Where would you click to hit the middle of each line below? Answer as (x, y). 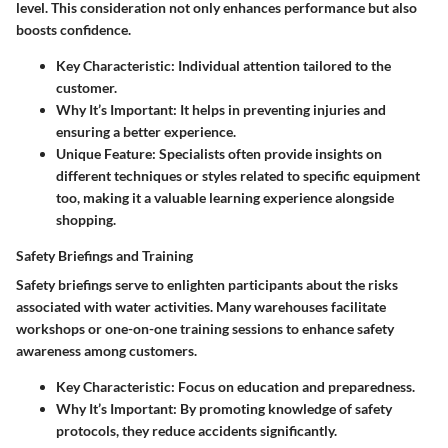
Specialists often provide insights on (269, 154)
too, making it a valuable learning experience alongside (225, 198)
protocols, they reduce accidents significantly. (196, 431)
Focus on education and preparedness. (295, 387)
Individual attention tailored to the (283, 66)
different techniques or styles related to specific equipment (238, 176)
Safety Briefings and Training (104, 256)
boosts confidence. (73, 30)
